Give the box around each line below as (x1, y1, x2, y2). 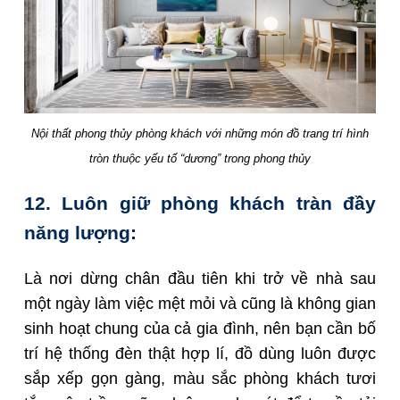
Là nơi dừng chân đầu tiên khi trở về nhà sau (24, 270, 376, 288)
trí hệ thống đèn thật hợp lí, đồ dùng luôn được (24, 345, 376, 363)
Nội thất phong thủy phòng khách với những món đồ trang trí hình (31, 127, 369, 141)
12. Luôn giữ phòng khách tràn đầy (24, 193, 376, 214)
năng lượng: (24, 222, 137, 244)
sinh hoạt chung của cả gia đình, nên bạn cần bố (24, 320, 376, 338)
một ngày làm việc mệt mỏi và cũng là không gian (24, 295, 376, 313)
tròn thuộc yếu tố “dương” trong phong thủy (89, 152, 311, 166)
